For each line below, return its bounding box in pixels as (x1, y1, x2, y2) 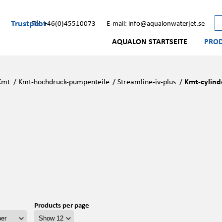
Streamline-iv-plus (117, 76, 176, 87)
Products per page (34, 200, 89, 210)
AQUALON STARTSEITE (112, 36, 187, 47)
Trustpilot (11, 16, 46, 29)
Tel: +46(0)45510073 (32, 18, 96, 28)
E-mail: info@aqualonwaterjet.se (107, 18, 205, 28)
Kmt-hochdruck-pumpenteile (18, 76, 110, 87)
